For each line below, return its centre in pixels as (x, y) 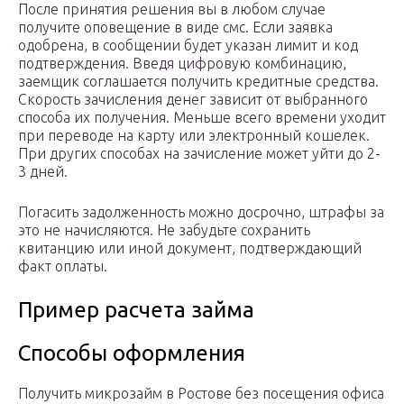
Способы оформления (132, 353)
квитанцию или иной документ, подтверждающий (190, 248)
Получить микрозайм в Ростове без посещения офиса (201, 394)
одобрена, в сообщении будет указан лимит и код (188, 46)
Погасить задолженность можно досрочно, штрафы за (201, 212)
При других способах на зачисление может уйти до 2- (199, 154)
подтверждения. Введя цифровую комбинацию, (182, 64)
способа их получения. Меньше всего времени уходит (202, 118)
